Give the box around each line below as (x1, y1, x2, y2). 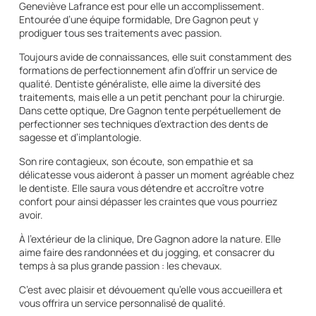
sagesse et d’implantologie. (18, 130, 142, 144)
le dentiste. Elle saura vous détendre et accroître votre (18, 181, 264, 195)
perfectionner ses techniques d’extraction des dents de (18, 116, 268, 130)
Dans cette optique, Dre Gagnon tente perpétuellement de (18, 103, 281, 117)
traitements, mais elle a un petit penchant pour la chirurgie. (18, 90, 285, 104)
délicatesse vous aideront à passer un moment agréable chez (18, 167, 294, 181)
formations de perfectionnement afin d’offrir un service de (18, 63, 277, 77)
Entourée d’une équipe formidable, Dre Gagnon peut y (18, 12, 258, 26)
